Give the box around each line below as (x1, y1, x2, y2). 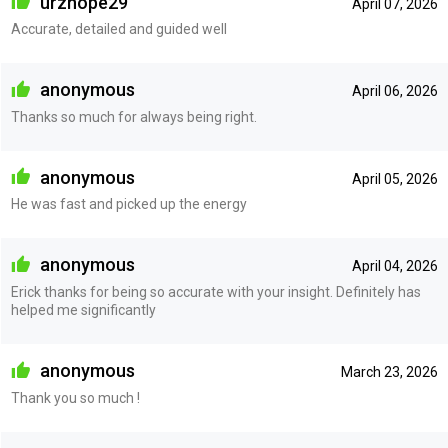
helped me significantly (10, 302, 156, 318)
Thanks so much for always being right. (10, 108, 257, 125)
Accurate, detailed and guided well (10, 21, 227, 38)
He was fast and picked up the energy (10, 196, 247, 213)
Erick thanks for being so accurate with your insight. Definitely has (10, 284, 421, 300)
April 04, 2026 (351, 258, 438, 275)
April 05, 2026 (351, 170, 438, 187)
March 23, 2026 (340, 364, 438, 380)
